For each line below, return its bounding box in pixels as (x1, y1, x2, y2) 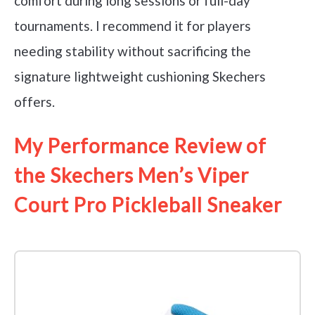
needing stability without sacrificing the (14, 43, 251, 60)
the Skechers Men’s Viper (14, 163, 249, 188)
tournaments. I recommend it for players (14, 18, 251, 34)
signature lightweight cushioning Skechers (14, 68, 266, 85)
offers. (14, 94, 55, 110)
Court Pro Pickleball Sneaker (14, 193, 282, 217)
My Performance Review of (14, 134, 266, 158)
